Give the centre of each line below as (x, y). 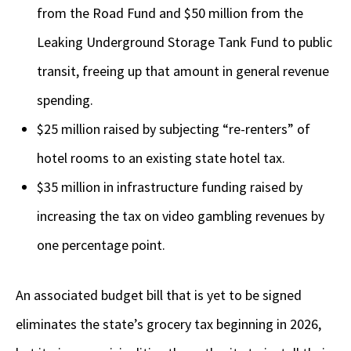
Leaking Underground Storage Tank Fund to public (185, 42)
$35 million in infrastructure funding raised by (170, 187)
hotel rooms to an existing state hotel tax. (164, 158)
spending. (67, 100)
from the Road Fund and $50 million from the (170, 13)
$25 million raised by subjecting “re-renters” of (174, 129)
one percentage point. (101, 245)
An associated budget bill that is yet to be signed (159, 295)
